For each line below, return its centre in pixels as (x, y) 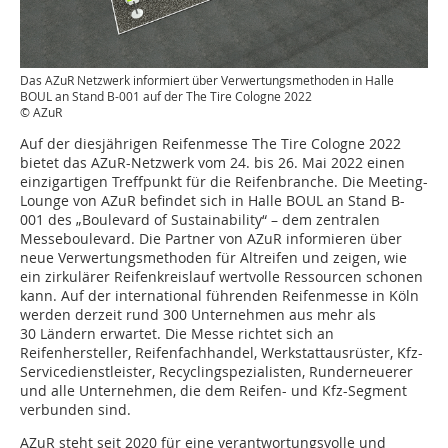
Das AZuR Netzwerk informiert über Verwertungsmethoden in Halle (207, 80)
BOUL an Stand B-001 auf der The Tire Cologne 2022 (166, 96)
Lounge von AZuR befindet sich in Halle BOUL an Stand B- (212, 201)
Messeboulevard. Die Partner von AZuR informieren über (211, 239)
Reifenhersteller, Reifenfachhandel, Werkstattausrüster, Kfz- (221, 353)
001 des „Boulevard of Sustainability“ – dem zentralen (200, 220)
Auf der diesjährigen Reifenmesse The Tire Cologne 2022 (210, 144)
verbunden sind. (75, 410)
